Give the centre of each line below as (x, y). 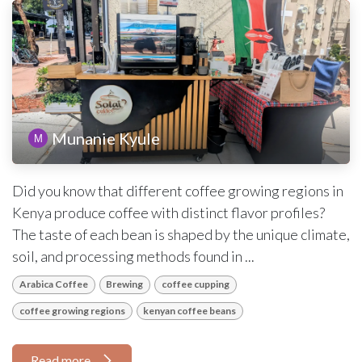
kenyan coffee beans (190, 310)
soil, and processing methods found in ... (133, 257)
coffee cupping (195, 284)
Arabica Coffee (53, 284)
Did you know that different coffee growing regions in (178, 191)
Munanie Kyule (106, 138)
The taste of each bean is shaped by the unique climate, (181, 235)
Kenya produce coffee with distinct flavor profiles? (168, 213)
